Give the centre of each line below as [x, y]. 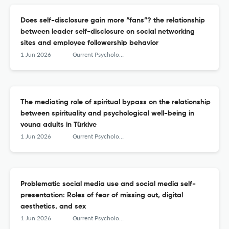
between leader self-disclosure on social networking [108, 32]
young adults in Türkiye [59, 125]
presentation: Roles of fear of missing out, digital [102, 196]
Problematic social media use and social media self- [108, 184]
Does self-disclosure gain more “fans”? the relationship [113, 21]
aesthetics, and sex [53, 207]
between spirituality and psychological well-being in [107, 114]
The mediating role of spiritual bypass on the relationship [116, 102]
